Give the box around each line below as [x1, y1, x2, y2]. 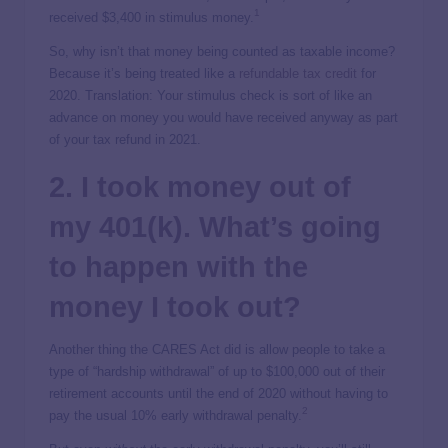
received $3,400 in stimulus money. [49, 10, 254, 26]
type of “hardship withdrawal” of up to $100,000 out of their [49, 364, 385, 380]
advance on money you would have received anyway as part [49, 110, 398, 126]
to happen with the [49, 251, 308, 284]
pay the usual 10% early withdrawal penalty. [49, 408, 302, 424]
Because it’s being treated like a [49, 66, 239, 82]
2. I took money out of [49, 171, 351, 204]
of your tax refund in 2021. [49, 132, 201, 148]
